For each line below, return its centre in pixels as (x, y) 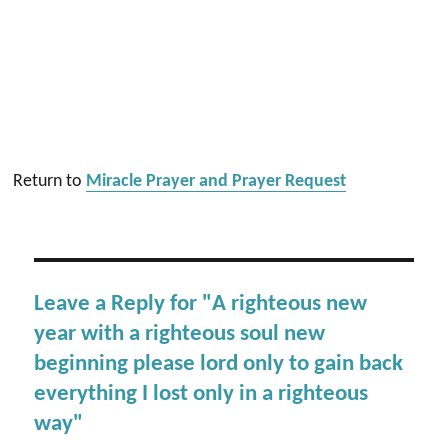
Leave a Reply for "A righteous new (201, 304)
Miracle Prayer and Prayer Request (216, 181)
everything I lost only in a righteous (201, 394)
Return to (50, 181)
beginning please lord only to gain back (219, 364)
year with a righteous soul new (180, 334)
